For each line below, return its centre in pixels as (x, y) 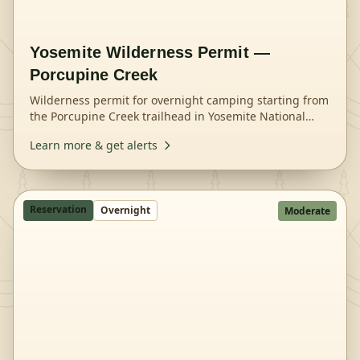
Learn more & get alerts (94, 145)
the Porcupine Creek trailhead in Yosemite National (168, 116)
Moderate (307, 211)
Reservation (58, 209)
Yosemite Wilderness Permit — (150, 52)
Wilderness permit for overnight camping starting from (179, 100)
